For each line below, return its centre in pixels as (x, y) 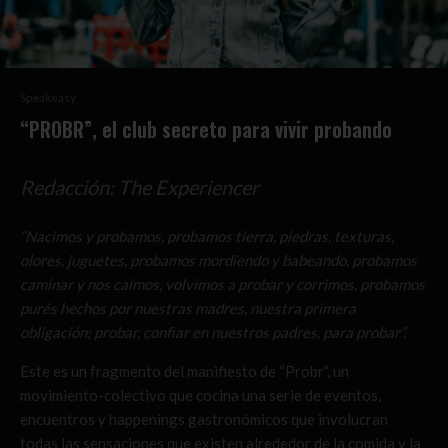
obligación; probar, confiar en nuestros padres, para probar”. (213, 332)
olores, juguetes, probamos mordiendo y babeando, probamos (218, 260)
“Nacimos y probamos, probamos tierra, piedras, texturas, (207, 236)
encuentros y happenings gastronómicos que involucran (204, 419)
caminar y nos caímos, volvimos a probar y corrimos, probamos (222, 284)
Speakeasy (48, 98)
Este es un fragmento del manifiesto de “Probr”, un (184, 371)
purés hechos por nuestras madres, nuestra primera (188, 308)
